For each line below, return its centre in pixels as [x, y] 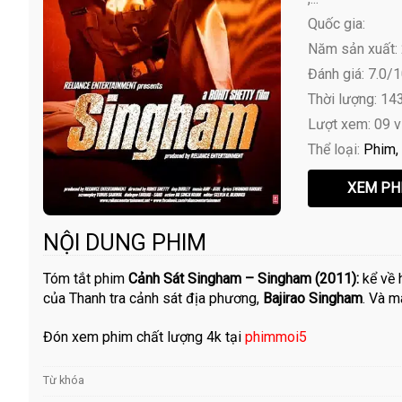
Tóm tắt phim [86, 279]
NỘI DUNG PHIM [125, 243]
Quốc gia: [336, 24]
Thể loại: [335, 150]
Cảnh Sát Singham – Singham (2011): [245, 279]
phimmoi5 [276, 337]
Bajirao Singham [313, 299]
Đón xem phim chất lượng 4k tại [144, 337]
